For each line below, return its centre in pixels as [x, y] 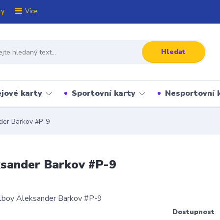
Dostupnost [193, 212]
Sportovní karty [104, 93]
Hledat [174, 52]
